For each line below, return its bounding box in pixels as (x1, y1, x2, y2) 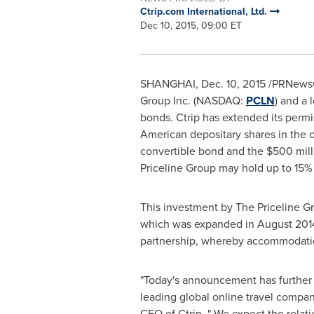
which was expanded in (139, 216, 257, 232)
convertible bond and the (139, 143, 266, 159)
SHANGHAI (139, 76, 196, 92)
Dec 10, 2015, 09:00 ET (139, 18, 242, 33)
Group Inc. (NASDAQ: (139, 93, 246, 109)
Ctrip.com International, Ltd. (139, 4, 270, 19)
